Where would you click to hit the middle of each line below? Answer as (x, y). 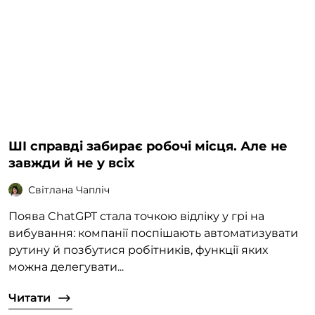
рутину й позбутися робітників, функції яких (138, 250)
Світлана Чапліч (69, 189)
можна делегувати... (66, 267)
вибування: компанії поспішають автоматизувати (153, 233)
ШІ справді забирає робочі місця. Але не (148, 147)
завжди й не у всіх (72, 163)
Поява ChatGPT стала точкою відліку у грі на (136, 217)
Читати (30, 298)
